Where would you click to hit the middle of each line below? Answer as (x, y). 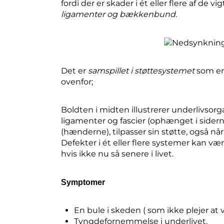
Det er (74, 70)
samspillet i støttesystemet (141, 70)
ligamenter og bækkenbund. (119, 14)
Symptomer (83, 182)
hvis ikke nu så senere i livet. (117, 154)
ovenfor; (77, 81)
